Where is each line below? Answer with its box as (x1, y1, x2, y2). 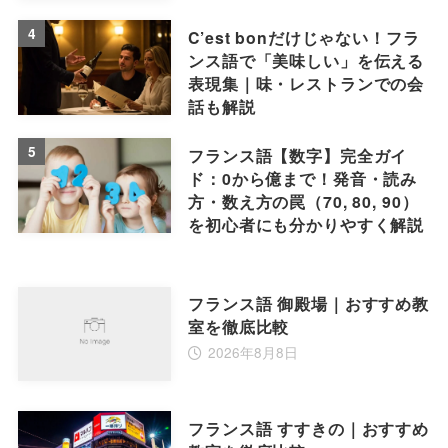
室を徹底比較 (188, 315, 290, 339)
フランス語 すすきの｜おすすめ (188, 417, 429, 441)
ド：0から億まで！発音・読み (188, 166, 418, 190)
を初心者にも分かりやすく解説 (188, 212, 425, 236)
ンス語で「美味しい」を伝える (188, 49, 425, 72)
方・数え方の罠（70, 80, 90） (188, 189, 419, 213)
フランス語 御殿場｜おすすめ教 (188, 292, 429, 316)
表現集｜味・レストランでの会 (188, 72, 425, 95)
